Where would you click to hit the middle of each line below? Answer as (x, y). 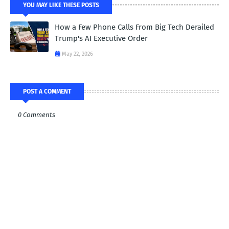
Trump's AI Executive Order (101, 39)
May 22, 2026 (77, 54)
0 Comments (37, 115)
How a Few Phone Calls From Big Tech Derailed (134, 27)
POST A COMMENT (47, 92)
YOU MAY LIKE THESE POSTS (61, 5)
